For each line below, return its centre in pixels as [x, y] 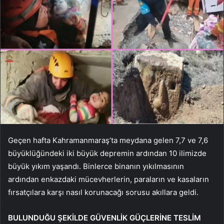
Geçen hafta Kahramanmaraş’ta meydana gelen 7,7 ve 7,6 [108, 140]
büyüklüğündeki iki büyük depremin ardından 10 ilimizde [107, 153]
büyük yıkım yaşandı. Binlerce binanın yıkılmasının [96, 166]
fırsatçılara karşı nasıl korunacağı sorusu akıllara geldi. [103, 192]
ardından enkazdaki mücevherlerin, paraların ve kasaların [108, 179]
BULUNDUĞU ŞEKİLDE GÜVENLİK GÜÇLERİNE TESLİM [104, 217]
